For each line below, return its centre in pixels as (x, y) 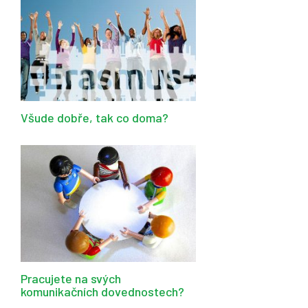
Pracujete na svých (71, 279)
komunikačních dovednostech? (102, 292)
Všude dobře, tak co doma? (95, 118)
